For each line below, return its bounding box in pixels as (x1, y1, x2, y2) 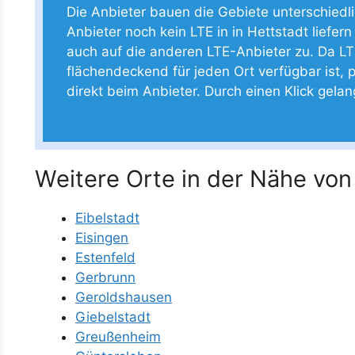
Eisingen (75, 229, 128, 246)
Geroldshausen (75, 288, 172, 305)
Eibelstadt (75, 209, 139, 226)
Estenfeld (75, 249, 136, 265)
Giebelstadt (75, 308, 151, 325)
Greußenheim (75, 328, 161, 345)
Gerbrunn (75, 269, 136, 285)
